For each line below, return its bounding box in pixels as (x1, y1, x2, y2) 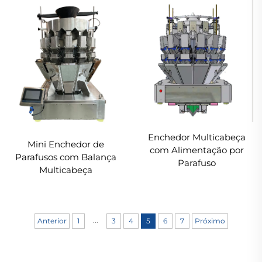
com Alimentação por (149, 144, 244, 156)
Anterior (37, 216, 67, 225)
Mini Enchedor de (27, 139, 104, 150)
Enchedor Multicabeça (147, 132, 246, 143)
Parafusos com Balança (15, 151, 116, 163)
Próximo (194, 216, 225, 225)
